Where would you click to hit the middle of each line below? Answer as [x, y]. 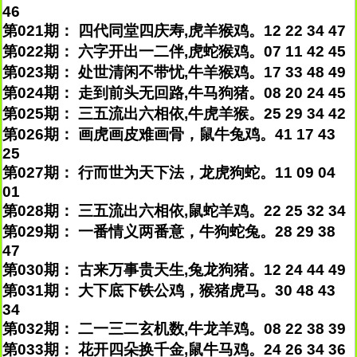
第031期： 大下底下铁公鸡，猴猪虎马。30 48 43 [169, 290]
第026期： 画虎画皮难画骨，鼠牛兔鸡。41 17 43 [169, 134]
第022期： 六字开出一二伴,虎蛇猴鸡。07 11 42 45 [174, 51]
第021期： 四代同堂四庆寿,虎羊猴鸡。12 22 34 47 [174, 31]
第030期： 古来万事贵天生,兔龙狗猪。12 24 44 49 [174, 270]
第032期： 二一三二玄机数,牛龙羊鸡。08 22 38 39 [174, 329]
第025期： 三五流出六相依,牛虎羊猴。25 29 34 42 [174, 114]
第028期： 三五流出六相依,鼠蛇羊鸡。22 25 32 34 [174, 211]
